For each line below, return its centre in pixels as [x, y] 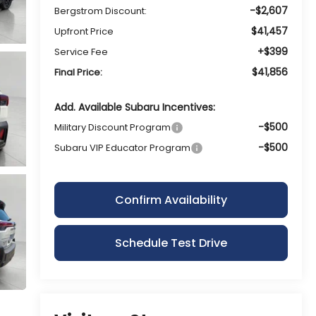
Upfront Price [84, 31]
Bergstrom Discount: [100, 11]
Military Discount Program [112, 127]
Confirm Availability [171, 200]
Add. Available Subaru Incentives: [134, 107]
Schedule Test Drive [171, 243]
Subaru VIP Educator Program [122, 147]
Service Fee [81, 51]
